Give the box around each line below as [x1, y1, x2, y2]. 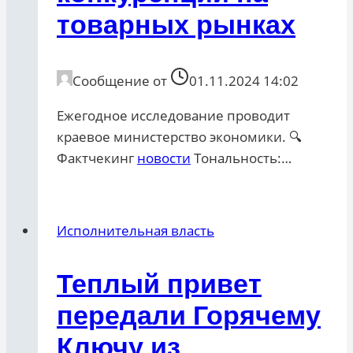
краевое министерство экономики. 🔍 [57, 128, 302, 147]
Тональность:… [191, 149, 292, 168]
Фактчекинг [57, 149, 137, 168]
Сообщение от [72, 72, 167, 91]
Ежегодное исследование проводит [57, 106, 290, 125]
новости [137, 149, 191, 168]
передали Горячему [57, 300, 321, 331]
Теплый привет [57, 269, 262, 299]
